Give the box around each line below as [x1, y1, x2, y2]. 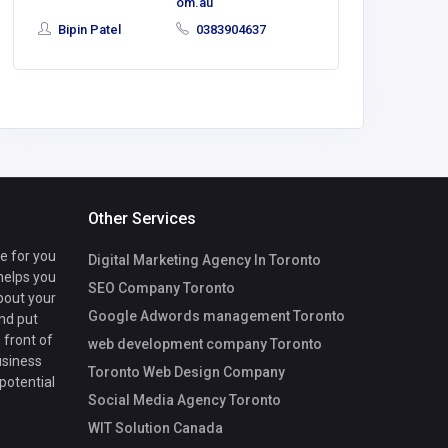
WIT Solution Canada [88, 420, 223, 437]
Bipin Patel [55, 21, 121, 37]
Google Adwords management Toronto [88, 308, 345, 325]
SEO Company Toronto [88, 280, 235, 297]
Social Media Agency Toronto [88, 392, 281, 409]
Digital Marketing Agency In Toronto [88, 252, 321, 269]
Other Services [88, 209, 196, 229]
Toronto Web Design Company [88, 364, 285, 381]
